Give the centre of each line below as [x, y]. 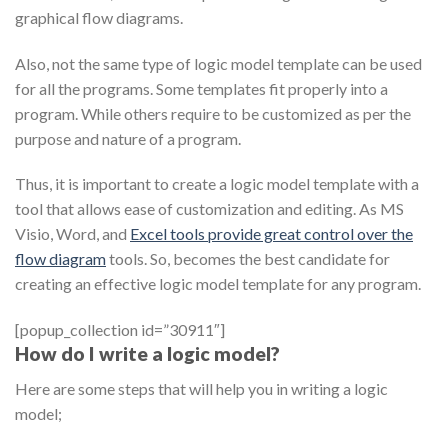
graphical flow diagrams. [99, 17]
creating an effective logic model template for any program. [218, 284]
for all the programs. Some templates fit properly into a [201, 88]
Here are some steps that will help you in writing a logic [201, 388]
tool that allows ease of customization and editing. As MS [209, 209]
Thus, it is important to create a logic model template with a [217, 184]
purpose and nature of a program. [128, 138]
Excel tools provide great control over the [271, 234]
